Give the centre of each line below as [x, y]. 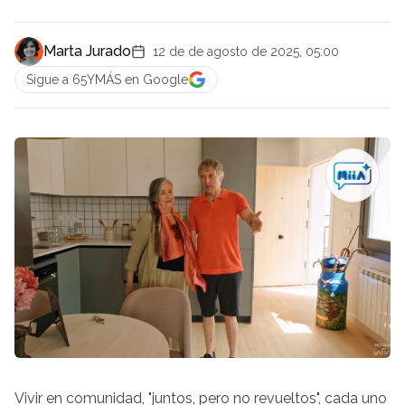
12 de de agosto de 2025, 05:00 [246, 52]
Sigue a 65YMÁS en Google [107, 80]
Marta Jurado [87, 51]
